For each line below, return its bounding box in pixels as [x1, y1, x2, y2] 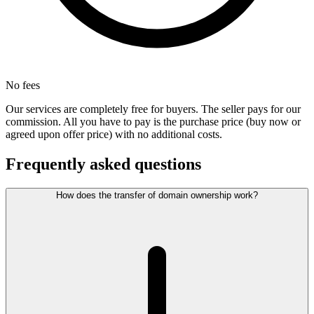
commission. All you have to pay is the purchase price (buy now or [6, 116, 301, 128]
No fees [6, 79, 40, 92]
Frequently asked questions [6, 155, 201, 174]
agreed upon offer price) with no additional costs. [6, 128, 222, 141]
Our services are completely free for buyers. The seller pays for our [6, 103, 301, 116]
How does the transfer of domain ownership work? [56, 190, 258, 201]
